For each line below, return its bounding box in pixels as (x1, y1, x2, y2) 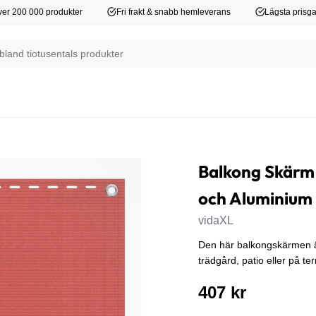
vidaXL (197, 214, 233, 226)
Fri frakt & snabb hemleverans (116, 6, 231, 17)
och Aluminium (197, 188, 312, 209)
